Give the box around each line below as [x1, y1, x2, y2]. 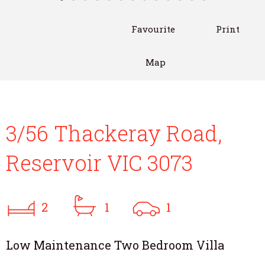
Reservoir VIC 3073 [6, 148, 193, 177]
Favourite [131, 22, 175, 35]
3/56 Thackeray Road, [6, 118, 222, 147]
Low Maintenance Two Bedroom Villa [6, 237, 224, 253]
